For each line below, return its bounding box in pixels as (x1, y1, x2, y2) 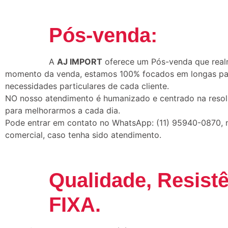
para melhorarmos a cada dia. (5, 105, 120, 116)
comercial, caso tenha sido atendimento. (5, 130, 161, 140)
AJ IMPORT (57, 56, 102, 67)
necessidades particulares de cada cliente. (5, 81, 169, 92)
